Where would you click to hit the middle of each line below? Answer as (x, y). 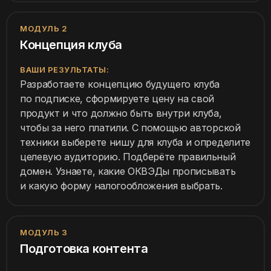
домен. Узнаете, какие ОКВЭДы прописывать (128, 171)
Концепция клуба (71, 45)
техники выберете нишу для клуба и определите (135, 142)
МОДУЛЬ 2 (44, 29)
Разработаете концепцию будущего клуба (120, 84)
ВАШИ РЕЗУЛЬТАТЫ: (65, 70)
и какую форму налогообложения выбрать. (121, 186)
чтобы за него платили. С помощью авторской (130, 128)
